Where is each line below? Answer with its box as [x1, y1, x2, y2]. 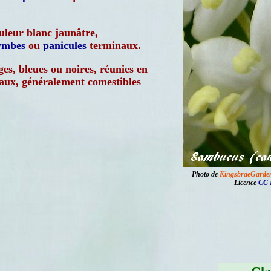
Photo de [192, 170, 220, 178]
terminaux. [87, 39, 141, 51]
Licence [234, 178, 258, 187]
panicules [43, 39, 87, 51]
